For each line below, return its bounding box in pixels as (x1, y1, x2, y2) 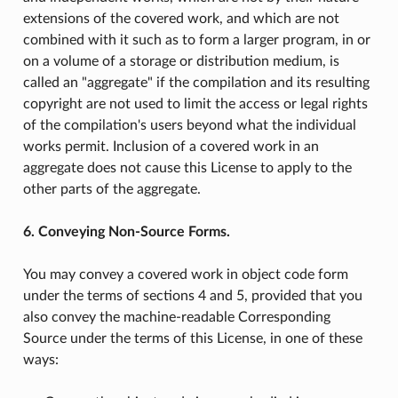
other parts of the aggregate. (22, 181, 201, 196)
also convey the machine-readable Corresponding (22, 309, 330, 324)
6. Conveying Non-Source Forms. (22, 224, 230, 239)
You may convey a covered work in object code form (22, 267, 348, 282)
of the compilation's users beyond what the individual (22, 117, 356, 132)
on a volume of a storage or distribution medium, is (22, 53, 339, 68)
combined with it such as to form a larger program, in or (22, 32, 370, 47)
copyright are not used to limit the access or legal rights (22, 96, 368, 111)
